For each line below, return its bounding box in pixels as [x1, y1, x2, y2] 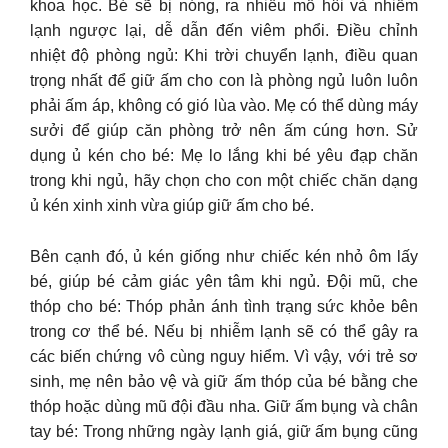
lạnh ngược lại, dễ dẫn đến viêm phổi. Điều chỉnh [30, 22, 418, 40]
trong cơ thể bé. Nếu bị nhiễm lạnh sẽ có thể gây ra [30, 322, 418, 340]
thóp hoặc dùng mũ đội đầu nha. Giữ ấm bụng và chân [30, 397, 418, 415]
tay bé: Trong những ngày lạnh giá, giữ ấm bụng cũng [30, 422, 418, 440]
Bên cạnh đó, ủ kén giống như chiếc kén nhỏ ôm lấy [30, 247, 418, 265]
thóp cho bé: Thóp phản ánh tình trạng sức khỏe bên [30, 297, 418, 315]
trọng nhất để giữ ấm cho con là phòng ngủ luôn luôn [30, 72, 418, 90]
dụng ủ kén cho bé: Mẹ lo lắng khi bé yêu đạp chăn [30, 147, 418, 165]
